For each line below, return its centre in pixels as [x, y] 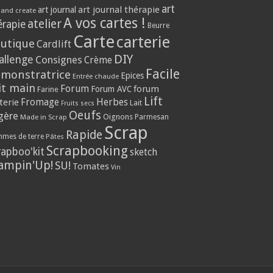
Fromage [40, 103]
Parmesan [152, 117]
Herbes [112, 102]
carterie [143, 42]
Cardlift [54, 44]
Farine [48, 90]
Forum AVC [111, 89]
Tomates [91, 167]
